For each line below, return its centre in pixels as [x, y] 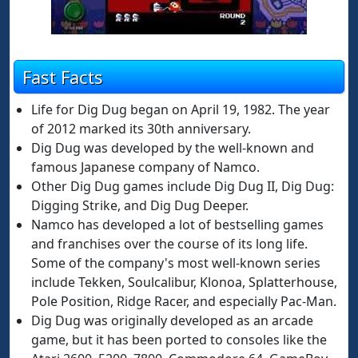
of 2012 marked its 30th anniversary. [141, 129]
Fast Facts [63, 77]
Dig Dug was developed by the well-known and [173, 148]
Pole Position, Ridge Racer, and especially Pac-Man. [184, 301]
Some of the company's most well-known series [176, 263]
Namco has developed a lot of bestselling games [177, 225]
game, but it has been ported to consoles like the [179, 340]
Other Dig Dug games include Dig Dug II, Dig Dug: [183, 186]
